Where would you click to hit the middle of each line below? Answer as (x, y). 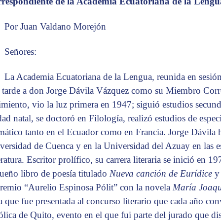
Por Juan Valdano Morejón (57, 27)
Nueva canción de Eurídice (162, 174)
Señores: (21, 52)
